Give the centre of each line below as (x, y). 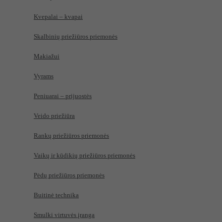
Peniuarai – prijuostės (63, 96)
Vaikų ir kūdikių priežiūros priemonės (84, 155)
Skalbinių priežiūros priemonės (76, 36)
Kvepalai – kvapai (58, 17)
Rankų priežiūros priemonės (71, 136)
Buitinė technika (56, 195)
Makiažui (47, 56)
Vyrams (44, 76)
